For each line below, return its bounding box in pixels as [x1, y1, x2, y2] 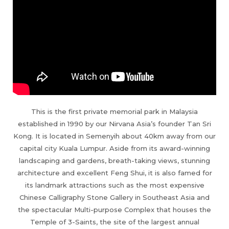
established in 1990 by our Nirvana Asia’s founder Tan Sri [18, 119, 211, 128]
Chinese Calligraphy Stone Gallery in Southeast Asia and [19, 193, 210, 201]
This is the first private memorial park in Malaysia [31, 107, 198, 116]
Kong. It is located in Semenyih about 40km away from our [13, 131, 216, 140]
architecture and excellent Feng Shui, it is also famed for [17, 168, 212, 177]
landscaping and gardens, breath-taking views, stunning [19, 156, 210, 165]
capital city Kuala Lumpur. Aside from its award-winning [19, 144, 210, 152]
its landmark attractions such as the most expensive [25, 180, 204, 189]
